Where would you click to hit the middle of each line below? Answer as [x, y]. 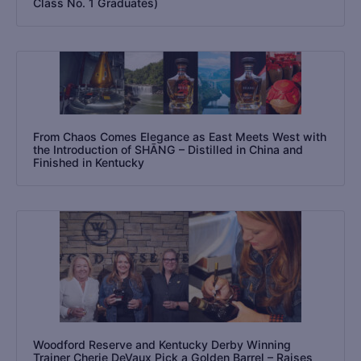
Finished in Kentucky [89, 162]
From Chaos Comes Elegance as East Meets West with [180, 136]
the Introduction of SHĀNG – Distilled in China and [168, 149]
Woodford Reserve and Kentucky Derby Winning [162, 344]
